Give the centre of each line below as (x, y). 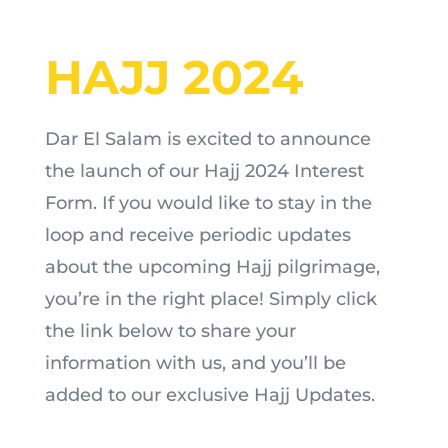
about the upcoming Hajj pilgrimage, (212, 267)
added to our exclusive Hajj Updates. (209, 395)
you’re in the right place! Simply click (210, 299)
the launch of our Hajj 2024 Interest (204, 171)
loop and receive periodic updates (197, 235)
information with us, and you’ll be (195, 363)
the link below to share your (170, 331)
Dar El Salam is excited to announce (207, 139)
